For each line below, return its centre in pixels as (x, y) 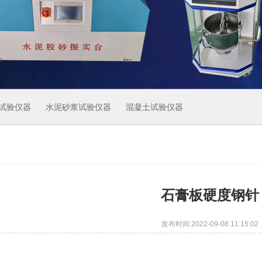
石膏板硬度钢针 (210, 195)
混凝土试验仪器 (154, 107)
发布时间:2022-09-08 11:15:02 (210, 224)
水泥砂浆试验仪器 (78, 107)
